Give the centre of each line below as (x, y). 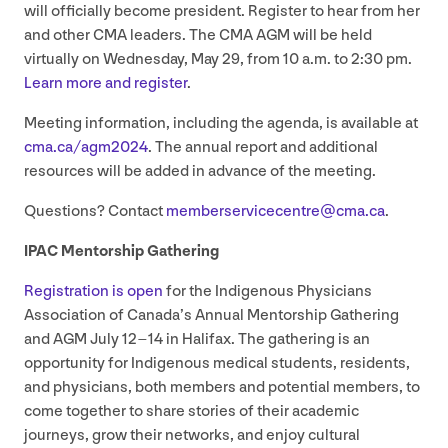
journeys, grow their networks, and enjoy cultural (192, 436)
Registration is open (93, 292)
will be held (331, 36)
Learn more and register (105, 84)
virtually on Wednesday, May (123, 60)
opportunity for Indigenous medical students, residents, (217, 364)
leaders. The (173, 36)
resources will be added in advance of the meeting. (200, 172)
